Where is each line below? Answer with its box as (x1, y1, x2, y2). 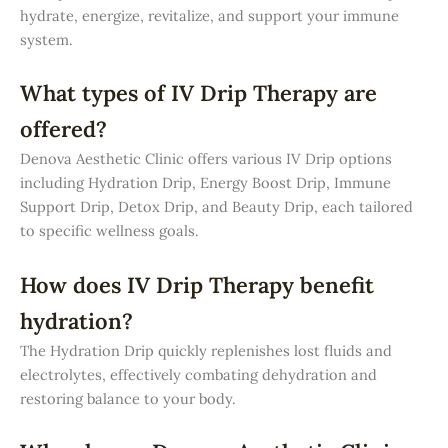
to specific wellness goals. (20, 221, 199, 241)
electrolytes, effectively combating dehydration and (20, 364, 377, 384)
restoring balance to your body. (20, 388, 236, 408)
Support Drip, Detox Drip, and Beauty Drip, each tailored (20, 197, 413, 217)
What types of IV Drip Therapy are (20, 79, 377, 108)
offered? (20, 115, 107, 144)
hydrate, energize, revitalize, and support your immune (20, 6, 399, 26)
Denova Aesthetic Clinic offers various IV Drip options (20, 149, 392, 169)
